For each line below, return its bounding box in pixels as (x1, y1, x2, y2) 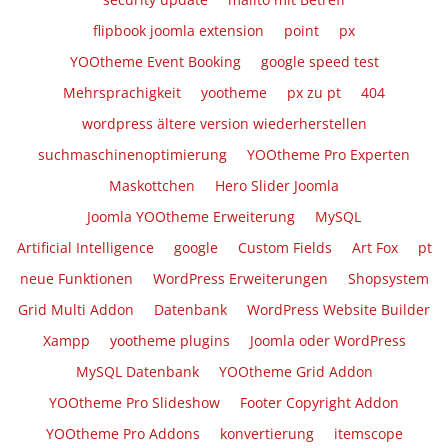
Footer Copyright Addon (240, 393, 399, 413)
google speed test (260, 52, 379, 72)
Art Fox (351, 238, 398, 258)
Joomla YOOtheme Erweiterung (87, 207, 295, 227)
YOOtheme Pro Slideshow (49, 393, 220, 413)
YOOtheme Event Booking (69, 52, 241, 72)
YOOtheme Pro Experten (247, 145, 410, 165)
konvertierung (219, 424, 314, 444)
